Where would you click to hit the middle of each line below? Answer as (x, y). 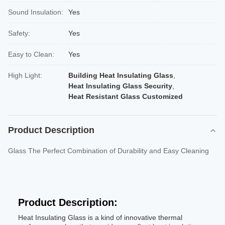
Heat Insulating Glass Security (120, 86)
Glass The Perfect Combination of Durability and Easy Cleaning (108, 151)
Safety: (19, 33)
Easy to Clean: (31, 54)
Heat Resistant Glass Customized (126, 96)
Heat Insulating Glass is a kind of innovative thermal (100, 217)
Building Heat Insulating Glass (121, 75)
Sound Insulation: (36, 12)
